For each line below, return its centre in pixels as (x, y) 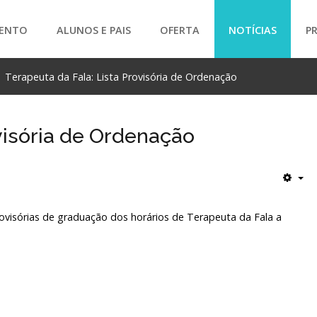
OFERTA (180, 30)
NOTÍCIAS (253, 30)
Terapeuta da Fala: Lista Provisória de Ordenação (121, 77)
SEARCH (158, 109)
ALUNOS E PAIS (94, 30)
